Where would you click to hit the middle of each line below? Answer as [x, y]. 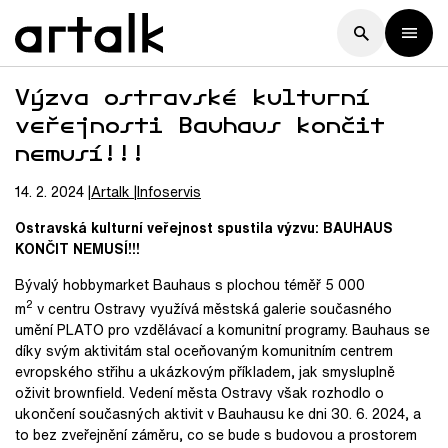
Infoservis [169, 191]
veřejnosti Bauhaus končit [200, 124]
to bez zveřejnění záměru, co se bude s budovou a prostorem [216, 434]
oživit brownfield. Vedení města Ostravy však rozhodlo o [199, 392]
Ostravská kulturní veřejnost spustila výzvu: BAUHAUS [204, 227]
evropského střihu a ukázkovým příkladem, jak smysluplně [205, 371]
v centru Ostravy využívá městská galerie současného [212, 308]
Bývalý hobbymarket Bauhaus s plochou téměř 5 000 [190, 284]
